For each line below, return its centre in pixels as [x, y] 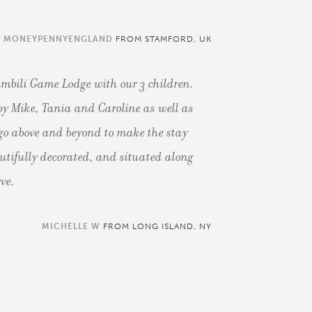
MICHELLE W [71, 226]
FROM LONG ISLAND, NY [156, 226]
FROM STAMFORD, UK [162, 39]
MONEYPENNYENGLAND [58, 39]
